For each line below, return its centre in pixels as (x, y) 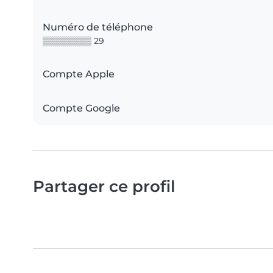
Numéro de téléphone (98, 27)
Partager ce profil (104, 186)
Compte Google (81, 108)
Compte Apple (79, 74)
